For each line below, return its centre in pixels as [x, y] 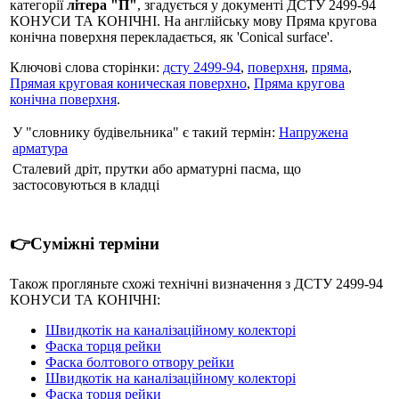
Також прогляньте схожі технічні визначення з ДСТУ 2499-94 [196, 284]
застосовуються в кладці [86, 184]
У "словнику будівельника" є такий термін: [146, 132]
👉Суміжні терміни [85, 243]
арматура [40, 148]
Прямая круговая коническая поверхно [128, 83]
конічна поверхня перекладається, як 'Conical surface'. [171, 37]
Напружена [313, 132]
